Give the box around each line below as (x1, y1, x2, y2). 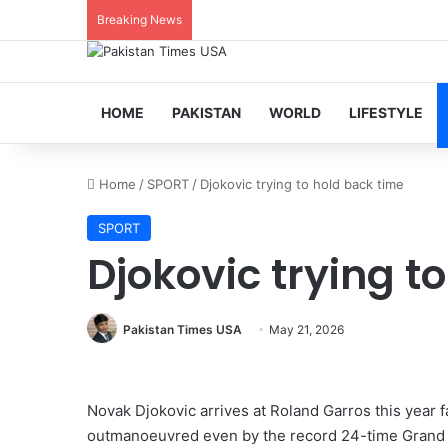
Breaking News (97, 12, 182, 27)
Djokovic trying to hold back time (200, 176, 404, 192)
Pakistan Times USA (123, 322, 242, 337)
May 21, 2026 (269, 322, 344, 337)
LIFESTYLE (349, 104, 423, 121)
